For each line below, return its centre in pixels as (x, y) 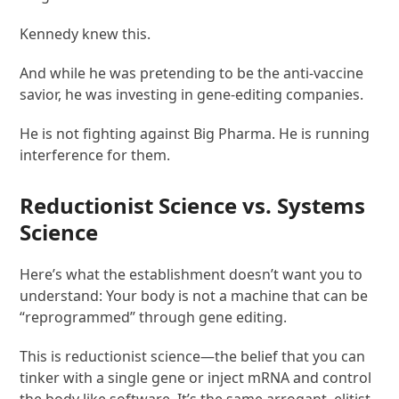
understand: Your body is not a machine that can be (194, 295)
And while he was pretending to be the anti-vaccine (192, 73)
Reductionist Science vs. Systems (193, 205)
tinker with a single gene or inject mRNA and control (196, 377)
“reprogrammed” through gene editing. (154, 317)
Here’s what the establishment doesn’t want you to (191, 274)
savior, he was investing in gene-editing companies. (192, 94)
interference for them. (95, 155)
